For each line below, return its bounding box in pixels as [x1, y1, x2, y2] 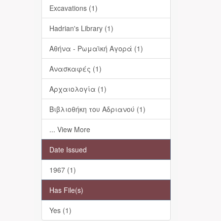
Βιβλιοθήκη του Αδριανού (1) [49, 104, 146, 114]
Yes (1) [49, 205, 72, 215]
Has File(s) [49, 185, 83, 195]
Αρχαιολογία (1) [49, 84, 107, 94]
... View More [49, 124, 90, 134]
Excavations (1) [49, 3, 98, 13]
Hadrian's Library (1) [49, 23, 113, 33]
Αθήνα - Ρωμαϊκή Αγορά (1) [49, 43, 143, 53]
